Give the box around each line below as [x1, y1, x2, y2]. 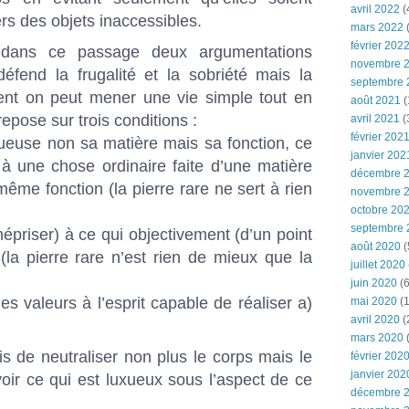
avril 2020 [351, 313, 400, 326]
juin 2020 [351, 277, 397, 289]
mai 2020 [351, 295, 397, 308]
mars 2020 [351, 331, 404, 344]
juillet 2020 [351, 258, 405, 271]
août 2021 [351, 94, 401, 107]
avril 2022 [351, 3, 400, 16]
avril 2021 [351, 112, 400, 125]
